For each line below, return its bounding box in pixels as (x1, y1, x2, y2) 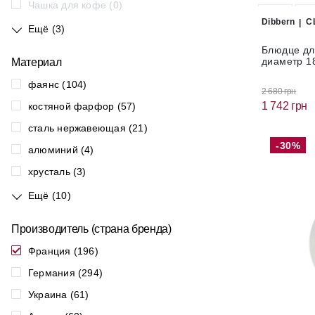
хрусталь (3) (28, 166, 86, 177)
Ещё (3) (28, 23, 65, 34)
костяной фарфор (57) (28, 101, 136, 112)
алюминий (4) (28, 144, 94, 155)
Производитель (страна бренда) (11, 223, 172, 235)
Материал (11, 56, 62, 68)
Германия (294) (28, 267, 103, 278)
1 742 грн (262, 99, 308, 112)
